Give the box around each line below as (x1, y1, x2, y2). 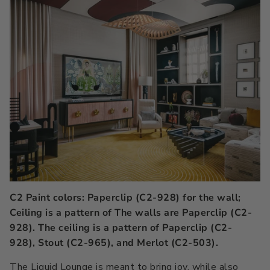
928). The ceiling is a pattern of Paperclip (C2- (10, 221, 232, 234)
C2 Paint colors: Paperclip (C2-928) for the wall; (10, 190, 241, 204)
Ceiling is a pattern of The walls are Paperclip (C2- (10, 206, 252, 219)
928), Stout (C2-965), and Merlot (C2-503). (10, 236, 218, 250)
